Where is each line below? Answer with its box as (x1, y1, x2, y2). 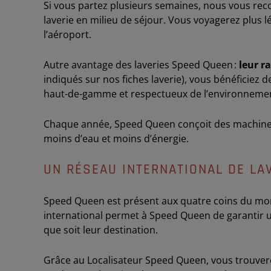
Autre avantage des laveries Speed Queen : (44, 58, 239, 72)
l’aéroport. (44, 28, 91, 42)
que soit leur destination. (44, 223, 158, 237)
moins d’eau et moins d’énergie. (44, 132, 189, 146)
